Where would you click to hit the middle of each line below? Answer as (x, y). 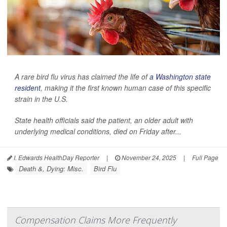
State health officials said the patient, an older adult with (104, 120)
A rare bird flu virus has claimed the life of (82, 76)
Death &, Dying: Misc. (51, 168)
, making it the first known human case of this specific (126, 87)
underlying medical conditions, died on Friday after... (98, 131)
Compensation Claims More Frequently (96, 220)
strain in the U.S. (41, 99)
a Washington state (180, 76)
